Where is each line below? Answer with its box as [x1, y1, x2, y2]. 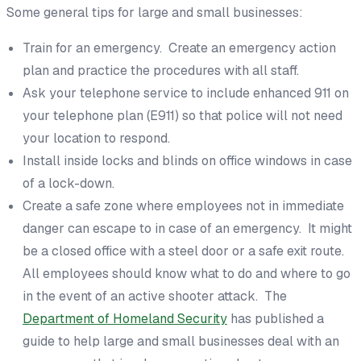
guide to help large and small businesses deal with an [23, 332, 339, 350]
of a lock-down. [23, 174, 114, 192]
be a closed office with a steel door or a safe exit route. [23, 242, 347, 259]
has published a [227, 309, 324, 327]
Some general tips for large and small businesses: [6, 3, 303, 21]
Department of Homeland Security [23, 309, 227, 327]
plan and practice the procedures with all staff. [23, 61, 299, 79]
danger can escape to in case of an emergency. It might [23, 219, 352, 237]
